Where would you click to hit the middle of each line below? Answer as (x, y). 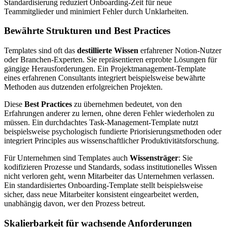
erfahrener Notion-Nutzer (180, 50)
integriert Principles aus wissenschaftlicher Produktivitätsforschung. (111, 141)
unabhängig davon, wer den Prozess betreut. (75, 203)
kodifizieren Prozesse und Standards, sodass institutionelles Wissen (110, 167)
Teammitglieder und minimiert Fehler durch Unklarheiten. (96, 11)
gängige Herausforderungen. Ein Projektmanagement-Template (105, 69)
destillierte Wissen (108, 50)
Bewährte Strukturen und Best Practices (87, 31)
